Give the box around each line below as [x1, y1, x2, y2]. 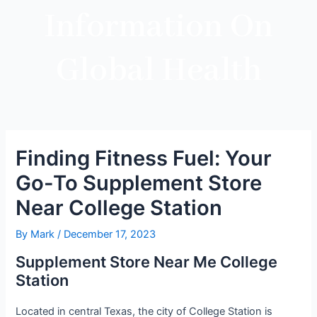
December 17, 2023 [64, 228, 156, 241]
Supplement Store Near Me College [16, 252, 278, 271]
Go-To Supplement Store [16, 171, 263, 196]
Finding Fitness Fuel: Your [16, 146, 272, 171]
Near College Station [16, 195, 223, 221]
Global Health [55, 50, 262, 93]
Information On [44, 6, 273, 49]
